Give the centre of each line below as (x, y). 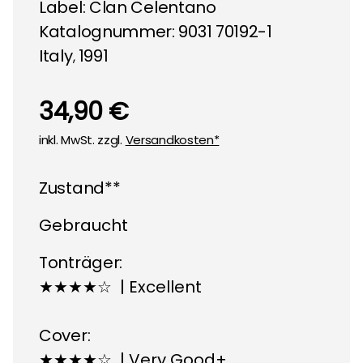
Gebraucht (83, 225)
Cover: (65, 335)
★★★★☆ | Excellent (120, 286)
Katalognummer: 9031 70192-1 (156, 31)
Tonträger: (81, 262)
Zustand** (80, 188)
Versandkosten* (172, 139)
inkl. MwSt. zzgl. (82, 139)
